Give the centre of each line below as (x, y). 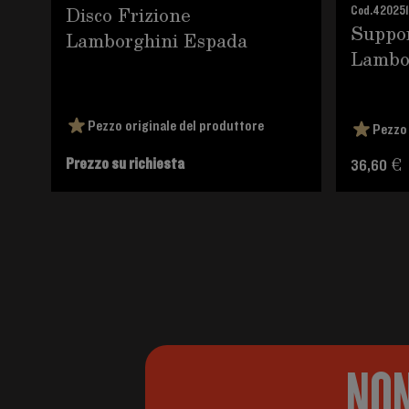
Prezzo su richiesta (125, 164)
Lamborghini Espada (157, 40)
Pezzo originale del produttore (176, 126)
